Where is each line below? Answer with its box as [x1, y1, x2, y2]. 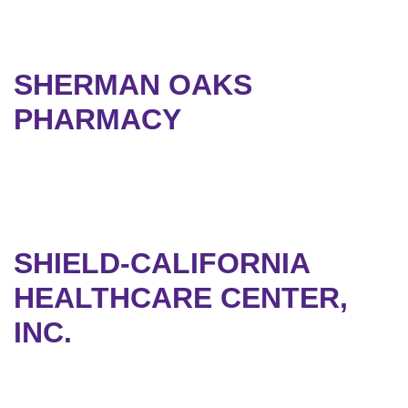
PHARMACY [14, 103, 181, 137]
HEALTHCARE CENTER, [14, 281, 348, 315]
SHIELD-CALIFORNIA [14, 247, 310, 280]
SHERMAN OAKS [14, 68, 252, 102]
